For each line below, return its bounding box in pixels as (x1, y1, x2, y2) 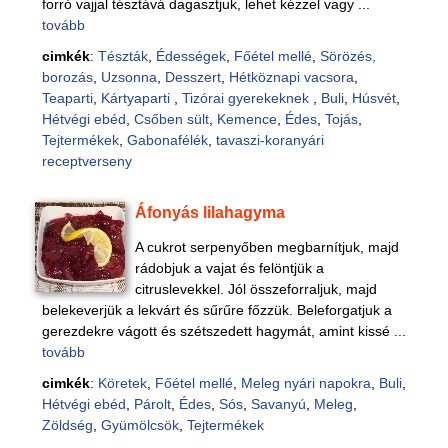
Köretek (97, 375, 147, 391)
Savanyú (250, 396, 306, 412)
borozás (41, 69, 93, 85)
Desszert (164, 69, 221, 85)
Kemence (216, 111, 277, 127)
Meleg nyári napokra (240, 375, 371, 391)
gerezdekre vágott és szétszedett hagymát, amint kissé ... (41, 323, 406, 339)
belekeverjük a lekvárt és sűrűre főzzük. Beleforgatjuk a (41, 302, 392, 318)
